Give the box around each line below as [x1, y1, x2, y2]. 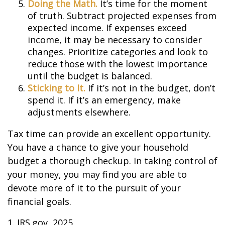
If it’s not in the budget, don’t [85, 82, 215, 94]
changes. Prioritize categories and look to [28, 46, 208, 58]
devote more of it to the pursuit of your [8, 182, 181, 194]
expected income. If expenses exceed [28, 22, 187, 34]
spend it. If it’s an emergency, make [28, 94, 181, 106]
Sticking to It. [28, 82, 85, 94]
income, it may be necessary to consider [28, 34, 202, 46]
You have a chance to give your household [8, 141, 188, 153]
